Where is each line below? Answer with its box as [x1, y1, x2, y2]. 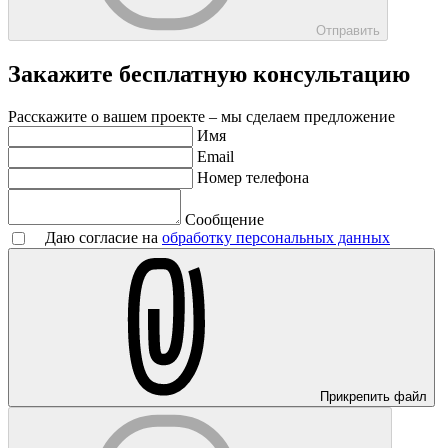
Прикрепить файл [320, 388, 427, 404]
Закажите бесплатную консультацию [8, 60, 410, 87]
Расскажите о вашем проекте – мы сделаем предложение [8, 107, 395, 125]
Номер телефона [197, 168, 309, 186]
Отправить [316, 22, 380, 38]
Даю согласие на [45, 228, 162, 246]
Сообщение [185, 210, 264, 228]
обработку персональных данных [162, 228, 390, 246]
